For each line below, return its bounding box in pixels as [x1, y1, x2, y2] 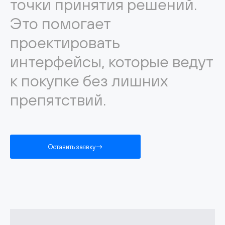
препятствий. [10, 90, 106, 109]
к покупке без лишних [10, 71, 168, 90]
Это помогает [10, 14, 110, 33]
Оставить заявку [47, 143, 95, 151]
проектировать [10, 33, 120, 52]
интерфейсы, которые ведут [10, 52, 213, 71]
